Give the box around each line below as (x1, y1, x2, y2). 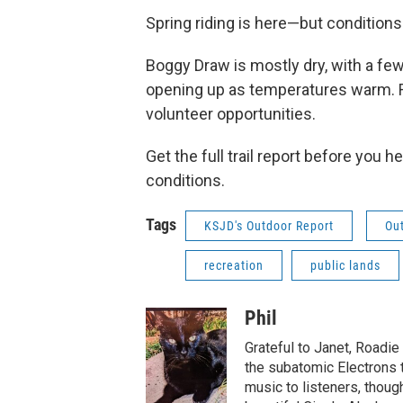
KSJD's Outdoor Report (204, 219, 334, 233)
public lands (310, 258, 381, 273)
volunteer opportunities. (146, 104, 316, 123)
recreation (204, 258, 264, 273)
